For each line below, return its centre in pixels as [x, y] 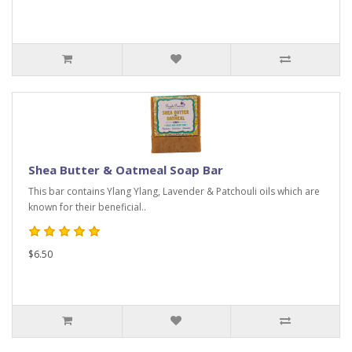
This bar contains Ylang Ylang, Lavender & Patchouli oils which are [174, 191]
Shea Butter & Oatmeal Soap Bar [126, 170]
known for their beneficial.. [87, 207]
